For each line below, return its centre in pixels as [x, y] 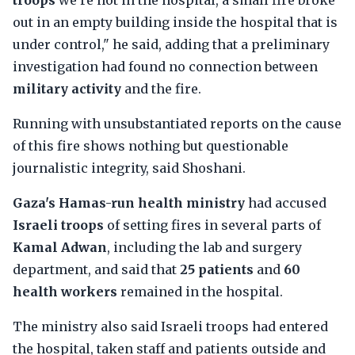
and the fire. [161, 89]
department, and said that [96, 269]
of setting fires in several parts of [212, 225]
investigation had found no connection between [165, 67]
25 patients [217, 269]
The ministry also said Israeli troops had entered [170, 326]
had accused [286, 203]
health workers [65, 292]
